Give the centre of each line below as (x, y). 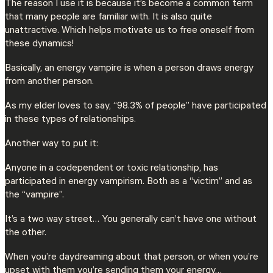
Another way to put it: (53, 144)
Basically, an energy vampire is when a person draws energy (129, 69)
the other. (26, 234)
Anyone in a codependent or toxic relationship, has (112, 169)
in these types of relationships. (70, 120)
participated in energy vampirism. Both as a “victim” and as (129, 183)
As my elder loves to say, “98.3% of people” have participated (136, 106)
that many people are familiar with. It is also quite (108, 17)
